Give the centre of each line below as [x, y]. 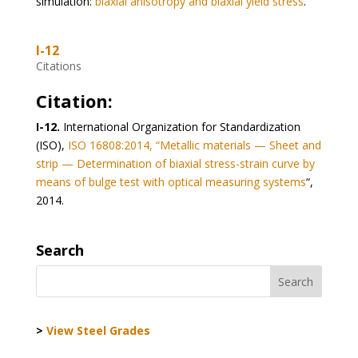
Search [60, 251]
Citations [58, 66]
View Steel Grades [98, 331]
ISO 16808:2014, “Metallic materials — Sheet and [194, 145]
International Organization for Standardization [180, 127]
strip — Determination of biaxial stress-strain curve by [175, 164]
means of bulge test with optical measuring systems [171, 182]
